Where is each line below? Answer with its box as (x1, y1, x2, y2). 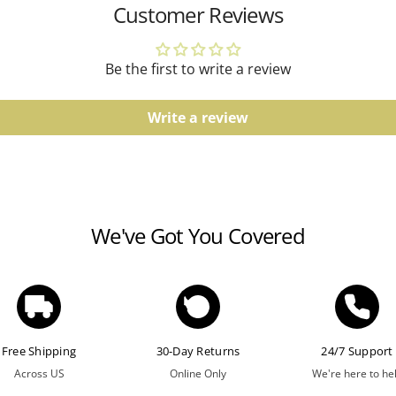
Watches (232, 22, 285, 40)
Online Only (170, 366, 226, 381)
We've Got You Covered (91, 221, 305, 250)
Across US (13, 366, 65, 381)
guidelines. (232, 77, 298, 95)
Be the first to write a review (105, 58, 291, 79)
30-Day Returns (156, 343, 240, 359)
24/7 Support (321, 343, 393, 359)
